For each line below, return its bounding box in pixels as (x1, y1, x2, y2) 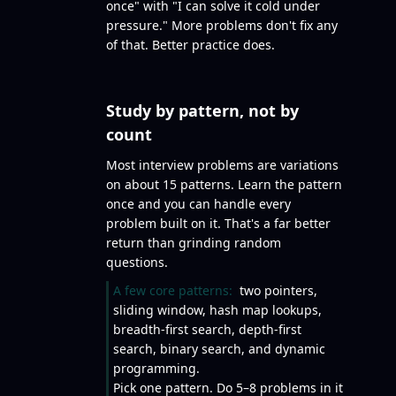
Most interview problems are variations (106, 156, 339, 173)
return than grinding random (106, 234, 281, 251)
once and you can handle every (106, 195, 291, 212)
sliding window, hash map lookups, (113, 301, 322, 318)
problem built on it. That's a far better (106, 215, 331, 232)
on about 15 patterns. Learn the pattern (106, 176, 342, 193)
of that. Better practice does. (106, 36, 275, 53)
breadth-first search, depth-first (113, 321, 301, 338)
